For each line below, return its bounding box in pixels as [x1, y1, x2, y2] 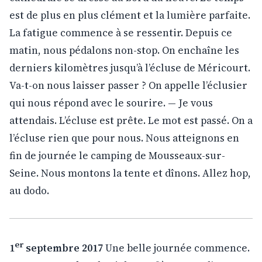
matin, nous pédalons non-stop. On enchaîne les [9, 43, 239, 57]
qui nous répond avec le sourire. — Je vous [9, 95, 213, 110]
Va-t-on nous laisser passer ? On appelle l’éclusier [9, 78, 247, 92]
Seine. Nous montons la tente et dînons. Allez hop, [9, 166, 251, 180]
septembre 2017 [23, 240, 103, 255]
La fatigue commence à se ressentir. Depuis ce [9, 25, 232, 40]
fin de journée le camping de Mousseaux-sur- [9, 148, 225, 163]
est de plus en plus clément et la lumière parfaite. [9, 8, 250, 22]
